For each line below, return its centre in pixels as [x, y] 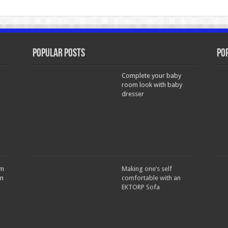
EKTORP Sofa [140, 187]
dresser [133, 94]
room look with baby [152, 85]
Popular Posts [59, 54]
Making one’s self [147, 169]
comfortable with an [151, 178]
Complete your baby [151, 76]
